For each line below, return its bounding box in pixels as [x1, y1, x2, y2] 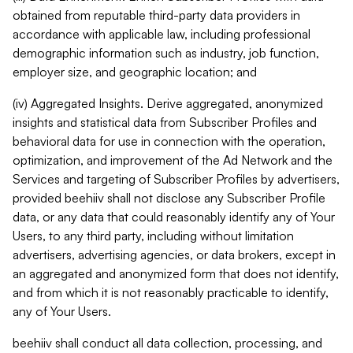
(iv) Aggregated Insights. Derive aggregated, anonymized [13, 95, 323, 111]
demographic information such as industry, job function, [13, 45, 319, 61]
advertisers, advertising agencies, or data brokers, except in [13, 247, 336, 262]
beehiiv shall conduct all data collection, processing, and [13, 335, 322, 351]
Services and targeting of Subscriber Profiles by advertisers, [13, 171, 340, 187]
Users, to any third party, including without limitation [13, 228, 294, 243]
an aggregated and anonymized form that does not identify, [13, 266, 339, 281]
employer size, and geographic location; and [13, 64, 257, 80]
